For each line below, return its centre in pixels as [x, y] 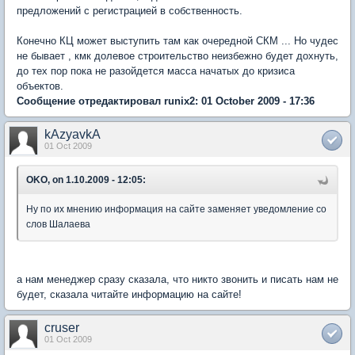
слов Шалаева [58, 225]
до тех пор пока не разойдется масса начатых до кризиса [156, 71]
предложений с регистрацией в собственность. [130, 11]
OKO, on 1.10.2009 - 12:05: [86, 180]
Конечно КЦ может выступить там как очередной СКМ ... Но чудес [177, 41]
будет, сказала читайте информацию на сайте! [129, 295]
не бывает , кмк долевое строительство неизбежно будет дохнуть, [177, 56]
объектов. [40, 86]
